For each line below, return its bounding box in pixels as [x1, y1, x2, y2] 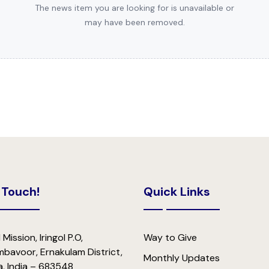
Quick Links [144, 184, 210, 199]
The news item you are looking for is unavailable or [35, 2, 234, 13]
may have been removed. [84, 17, 185, 28]
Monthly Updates [144, 252, 220, 264]
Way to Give [144, 231, 197, 244]
